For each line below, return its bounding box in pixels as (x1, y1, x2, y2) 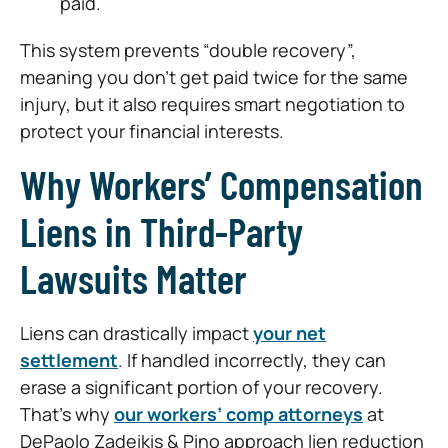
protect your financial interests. (20, 118, 284, 143)
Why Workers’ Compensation (20, 159, 423, 208)
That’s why (20, 401, 114, 426)
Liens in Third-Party (20, 206, 303, 255)
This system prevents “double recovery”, (20, 37, 356, 62)
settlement (20, 347, 118, 372)
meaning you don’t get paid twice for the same (20, 64, 408, 89)
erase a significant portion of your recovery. (20, 374, 383, 399)
